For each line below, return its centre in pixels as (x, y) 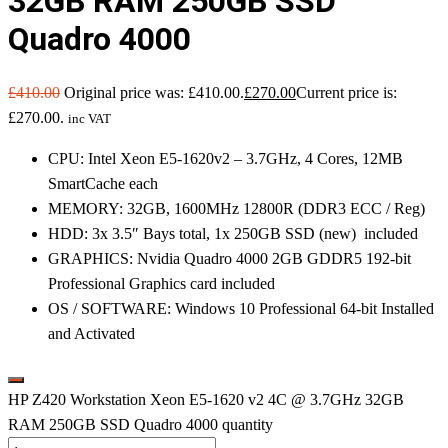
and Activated (91, 333)
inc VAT (89, 118)
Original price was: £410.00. (154, 92)
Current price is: (346, 92)
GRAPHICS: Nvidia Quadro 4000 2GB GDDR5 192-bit (229, 258)
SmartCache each (103, 183)
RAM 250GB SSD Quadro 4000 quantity (140, 424)
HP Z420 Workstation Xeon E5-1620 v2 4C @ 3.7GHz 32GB (206, 399)
